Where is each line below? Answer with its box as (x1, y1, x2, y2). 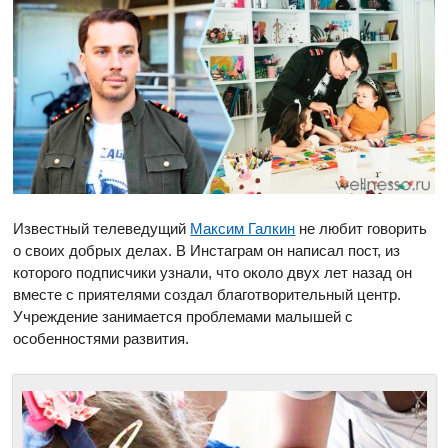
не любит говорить (295, 220, 428, 238)
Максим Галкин (190, 220, 296, 238)
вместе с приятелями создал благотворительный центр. (13, 286, 402, 304)
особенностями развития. (13, 330, 190, 348)
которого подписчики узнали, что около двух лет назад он (13, 264, 413, 282)
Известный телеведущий (13, 220, 191, 238)
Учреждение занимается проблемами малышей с (13, 308, 354, 326)
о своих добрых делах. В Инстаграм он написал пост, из (13, 242, 401, 260)
